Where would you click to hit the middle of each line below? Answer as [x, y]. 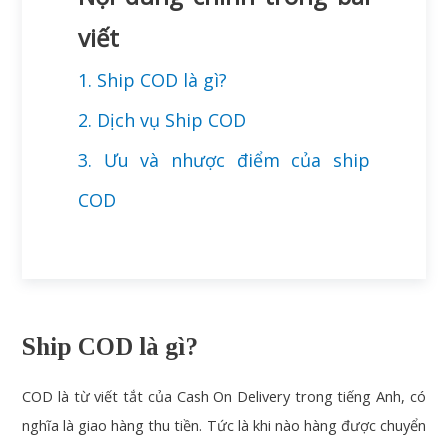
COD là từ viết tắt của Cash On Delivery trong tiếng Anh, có [224, 395]
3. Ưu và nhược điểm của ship [224, 160]
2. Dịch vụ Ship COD [162, 120]
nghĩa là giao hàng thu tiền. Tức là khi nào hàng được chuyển [224, 424]
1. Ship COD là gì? [153, 80]
